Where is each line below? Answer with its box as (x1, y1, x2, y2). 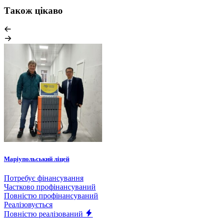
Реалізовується (4, 200, 53, 209)
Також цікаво (4, 5, 63, 16)
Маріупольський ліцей (4, 155, 69, 163)
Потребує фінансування (4, 173, 83, 182)
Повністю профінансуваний (4, 191, 98, 200)
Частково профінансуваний (4, 182, 96, 191)
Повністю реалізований (4, 209, 83, 218)
